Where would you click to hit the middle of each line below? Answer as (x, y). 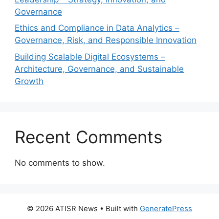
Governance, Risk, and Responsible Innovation (106, 40)
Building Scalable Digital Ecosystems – (90, 56)
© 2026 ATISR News (62, 208)
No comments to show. (60, 163)
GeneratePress (166, 208)
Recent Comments (88, 137)
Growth (29, 81)
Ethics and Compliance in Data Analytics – (97, 28)
